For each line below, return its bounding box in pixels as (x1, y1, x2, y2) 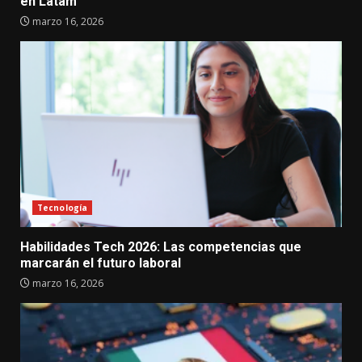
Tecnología (37, 201, 87, 213)
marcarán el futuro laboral (20, 255, 181, 271)
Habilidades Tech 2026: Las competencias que (20, 238, 301, 255)
